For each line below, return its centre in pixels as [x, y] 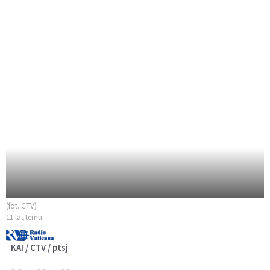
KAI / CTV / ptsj [39, 248]
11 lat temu [24, 218]
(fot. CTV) [21, 206]
